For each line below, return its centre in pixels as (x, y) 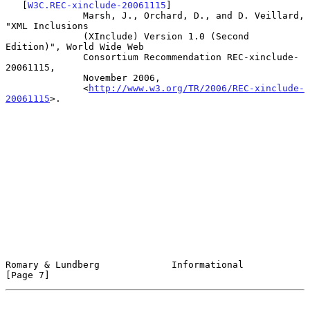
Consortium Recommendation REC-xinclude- (44, 57)
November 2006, (44, 77)
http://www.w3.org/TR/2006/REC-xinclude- (197, 88)
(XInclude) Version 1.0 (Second (44, 36)
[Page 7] (28, 275)
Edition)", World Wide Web (75, 46)
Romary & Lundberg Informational (125, 264)
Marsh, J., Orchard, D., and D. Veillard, (44, 15)
